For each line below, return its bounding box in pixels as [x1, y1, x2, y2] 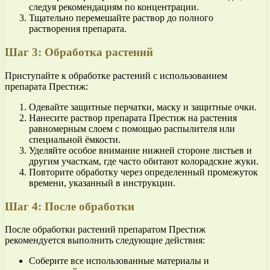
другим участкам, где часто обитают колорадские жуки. [29, 155, 259, 166]
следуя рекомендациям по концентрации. [29, 2, 199, 13]
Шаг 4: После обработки [5, 199, 134, 213]
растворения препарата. [29, 24, 127, 34]
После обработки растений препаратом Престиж [5, 224, 206, 235]
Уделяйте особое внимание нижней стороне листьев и [29, 145, 252, 155]
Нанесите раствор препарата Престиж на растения [29, 112, 237, 123]
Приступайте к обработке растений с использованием [5, 70, 227, 81]
